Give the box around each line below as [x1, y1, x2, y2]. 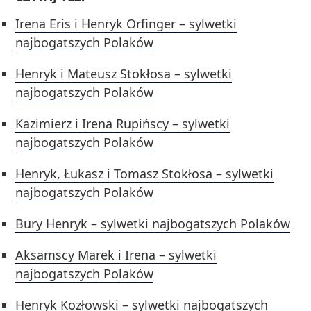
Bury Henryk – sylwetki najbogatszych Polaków [15, 215, 291, 233]
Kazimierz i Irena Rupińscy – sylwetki [15, 115, 230, 133]
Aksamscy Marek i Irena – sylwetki [15, 246, 217, 264]
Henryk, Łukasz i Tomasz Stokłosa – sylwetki [15, 165, 274, 183]
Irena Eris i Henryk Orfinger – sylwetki [15, 15, 237, 33]
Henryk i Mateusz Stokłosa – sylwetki [15, 65, 233, 83]
